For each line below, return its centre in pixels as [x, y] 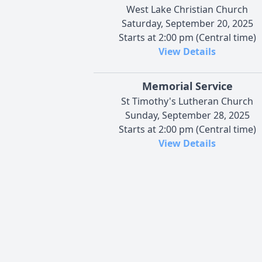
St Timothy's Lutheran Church [187, 101]
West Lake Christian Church [187, 9]
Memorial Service [187, 86]
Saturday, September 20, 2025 [187, 23]
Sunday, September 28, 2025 [187, 115]
